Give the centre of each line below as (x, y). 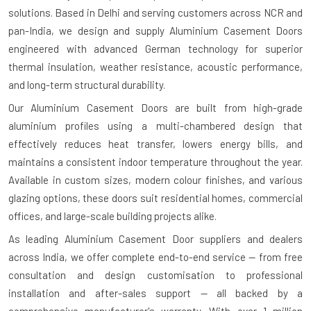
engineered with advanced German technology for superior (155, 48)
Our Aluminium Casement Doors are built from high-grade (155, 107)
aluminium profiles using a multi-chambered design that (155, 125)
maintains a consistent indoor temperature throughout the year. (155, 161)
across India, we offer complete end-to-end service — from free (155, 257)
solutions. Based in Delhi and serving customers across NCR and (155, 12)
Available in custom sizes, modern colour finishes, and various (155, 179)
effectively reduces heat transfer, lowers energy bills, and (155, 143)
